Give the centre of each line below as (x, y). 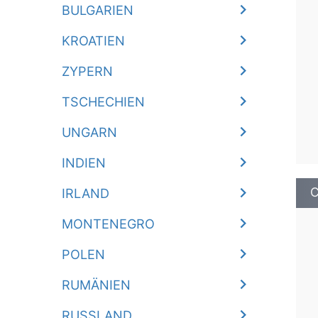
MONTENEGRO (109, 224)
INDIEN (84, 163)
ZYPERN (88, 71)
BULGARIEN (98, 10)
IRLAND (86, 193)
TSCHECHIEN (104, 102)
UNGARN (90, 132)
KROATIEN (94, 40)
